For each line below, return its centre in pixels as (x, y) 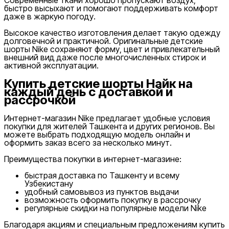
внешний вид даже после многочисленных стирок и (105, 57)
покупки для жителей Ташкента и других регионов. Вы (109, 127)
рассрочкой (40, 100)
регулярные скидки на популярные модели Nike (116, 208)
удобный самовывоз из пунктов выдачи (102, 192)
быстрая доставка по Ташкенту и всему (102, 176)
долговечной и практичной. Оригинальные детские (104, 41)
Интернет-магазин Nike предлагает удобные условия (107, 118)
